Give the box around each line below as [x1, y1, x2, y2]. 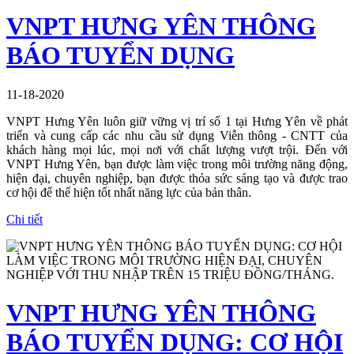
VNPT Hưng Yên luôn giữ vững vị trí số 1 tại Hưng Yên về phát [6, 114, 348, 128]
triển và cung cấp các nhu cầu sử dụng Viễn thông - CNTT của [6, 128, 348, 142]
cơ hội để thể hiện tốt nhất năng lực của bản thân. [6, 185, 251, 199]
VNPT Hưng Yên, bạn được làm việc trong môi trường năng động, [6, 156, 348, 171]
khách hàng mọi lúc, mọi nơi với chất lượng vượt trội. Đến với [6, 142, 348, 156]
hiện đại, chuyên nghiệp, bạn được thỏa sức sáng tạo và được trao [6, 171, 348, 185]
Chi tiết [6, 212, 43, 226]
